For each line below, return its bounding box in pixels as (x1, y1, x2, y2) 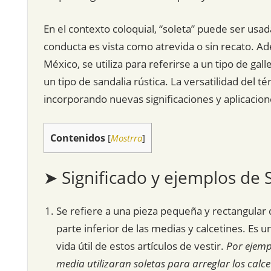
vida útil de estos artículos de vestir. (56, 239, 226, 253)
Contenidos (50, 131, 105, 145)
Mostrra (110, 132, 142, 145)
